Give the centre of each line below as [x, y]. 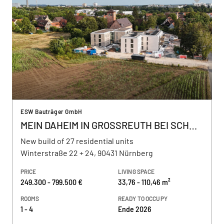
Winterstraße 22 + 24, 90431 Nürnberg [87, 153]
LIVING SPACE [136, 171]
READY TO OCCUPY [143, 198]
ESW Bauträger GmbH [51, 111]
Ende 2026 [135, 209]
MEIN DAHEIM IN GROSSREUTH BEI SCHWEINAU [193, 125]
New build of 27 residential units [77, 141]
